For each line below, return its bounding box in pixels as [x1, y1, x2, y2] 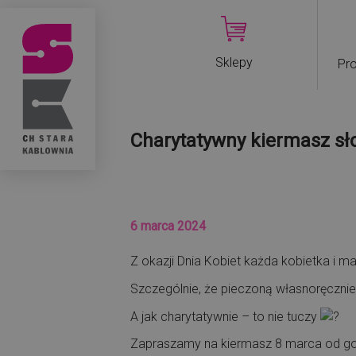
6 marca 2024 [130, 219, 207, 234]
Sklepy [215, 54, 253, 70]
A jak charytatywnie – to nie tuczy [130, 308, 321, 324]
